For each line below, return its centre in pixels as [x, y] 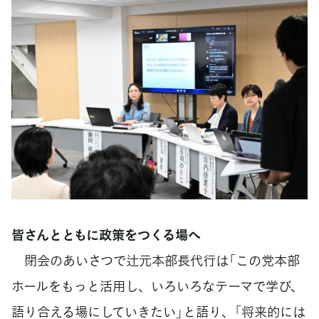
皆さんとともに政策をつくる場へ [106, 234]
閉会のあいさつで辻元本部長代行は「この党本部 [156, 260]
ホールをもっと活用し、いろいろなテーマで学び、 [157, 286]
